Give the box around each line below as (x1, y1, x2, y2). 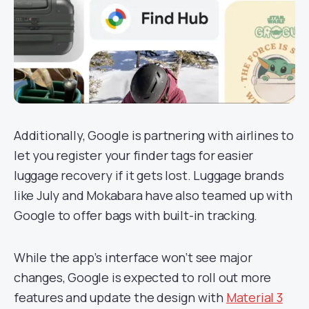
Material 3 (226, 289, 283, 306)
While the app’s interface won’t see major (14, 249, 252, 266)
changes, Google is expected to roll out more (14, 269, 272, 286)
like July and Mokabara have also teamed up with (14, 187, 292, 203)
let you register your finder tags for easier (14, 147, 254, 163)
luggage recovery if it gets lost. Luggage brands (14, 167, 284, 183)
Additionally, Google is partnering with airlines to (14, 127, 294, 143)
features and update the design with (14, 289, 226, 306)
